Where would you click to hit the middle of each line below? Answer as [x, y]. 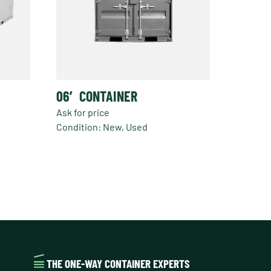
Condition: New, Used [102, 126]
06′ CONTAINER [97, 96]
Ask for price [83, 112]
